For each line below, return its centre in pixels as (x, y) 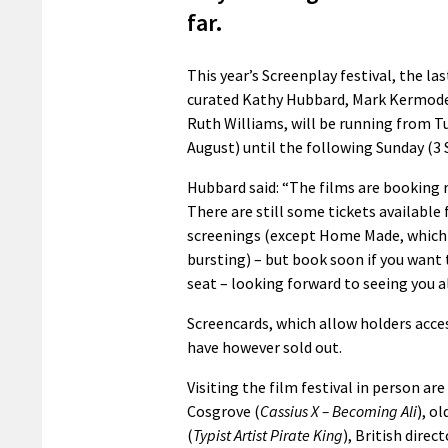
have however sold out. (264, 346)
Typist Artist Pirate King (268, 434)
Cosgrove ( (223, 410)
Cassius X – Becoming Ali (338, 410)
